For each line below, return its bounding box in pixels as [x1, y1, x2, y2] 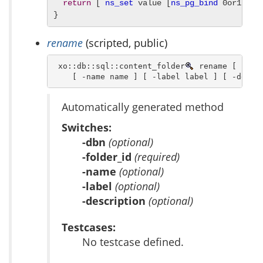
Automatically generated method [62, 100, 224, 114]
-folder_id [82, 150, 134, 164]
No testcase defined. [82, 235, 184, 249]
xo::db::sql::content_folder [53, 61, 185, 70]
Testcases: [62, 220, 116, 235]
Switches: [62, 120, 112, 135]
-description [82, 194, 149, 208]
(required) [134, 150, 180, 164]
